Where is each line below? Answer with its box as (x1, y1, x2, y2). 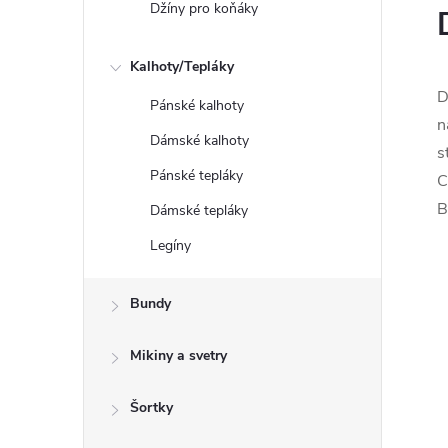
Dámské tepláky (150, 201, 248, 220)
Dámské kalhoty (150, 131, 249, 150)
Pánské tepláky (150, 166, 243, 185)
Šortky (130, 398, 173, 417)
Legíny (150, 236, 191, 255)
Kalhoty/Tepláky (130, 57, 234, 76)
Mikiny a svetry (130, 346, 227, 365)
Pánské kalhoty (150, 96, 244, 115)
